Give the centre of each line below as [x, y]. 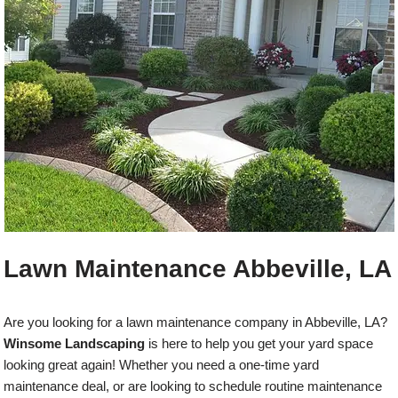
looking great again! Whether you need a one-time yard [162, 365]
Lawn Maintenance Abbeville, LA [198, 269]
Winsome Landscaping [75, 343]
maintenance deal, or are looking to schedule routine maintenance [193, 386]
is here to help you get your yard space [259, 343]
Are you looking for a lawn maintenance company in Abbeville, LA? [196, 322]
